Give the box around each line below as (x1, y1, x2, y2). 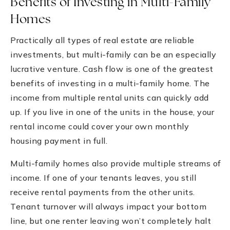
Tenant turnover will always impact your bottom (10, 201, 206, 212)
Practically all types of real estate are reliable (10, 34, 195, 45)
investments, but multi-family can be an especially (10, 49, 216, 60)
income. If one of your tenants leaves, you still (10, 172, 196, 183)
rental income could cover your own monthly (10, 121, 189, 131)
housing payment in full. (10, 135, 107, 146)
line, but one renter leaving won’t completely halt (10, 215, 211, 226)
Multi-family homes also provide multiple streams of (10, 158, 221, 168)
